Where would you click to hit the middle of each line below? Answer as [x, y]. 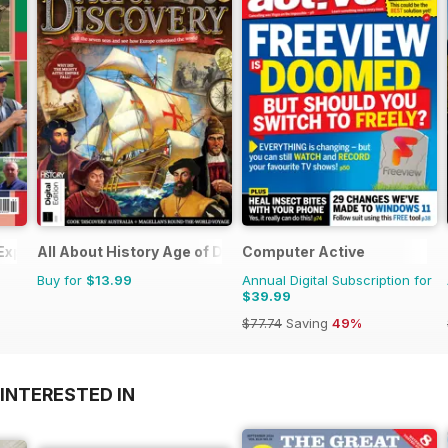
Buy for [61, 279]
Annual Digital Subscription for [337, 279]
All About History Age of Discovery [161, 251]
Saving [307, 322]
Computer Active [303, 251]
